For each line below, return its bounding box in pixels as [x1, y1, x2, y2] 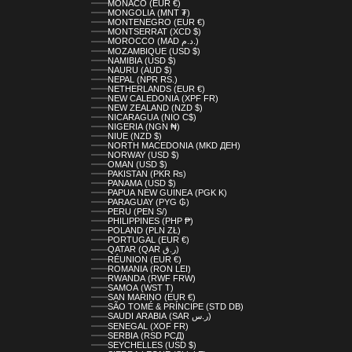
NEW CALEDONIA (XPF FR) [107, 93, 218, 104]
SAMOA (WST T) [107, 283, 174, 293]
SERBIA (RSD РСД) [107, 331, 185, 341]
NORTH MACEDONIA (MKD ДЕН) [107, 141, 240, 151]
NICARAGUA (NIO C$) [107, 112, 196, 123]
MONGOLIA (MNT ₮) [107, 8, 190, 18]
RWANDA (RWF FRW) [107, 273, 196, 284]
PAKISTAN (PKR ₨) [107, 169, 186, 179]
